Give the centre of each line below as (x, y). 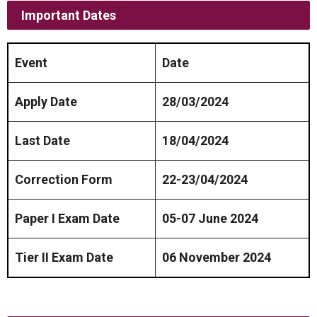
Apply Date (46, 102)
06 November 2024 (217, 257)
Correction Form (64, 179)
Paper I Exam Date (67, 218)
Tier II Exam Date (64, 257)
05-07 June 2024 (210, 218)
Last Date (42, 140)
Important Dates (69, 15)
